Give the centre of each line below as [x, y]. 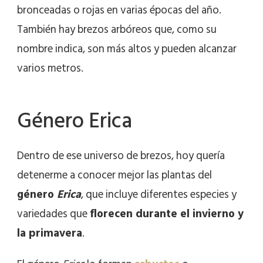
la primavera [50, 233]
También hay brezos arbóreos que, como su [117, 29]
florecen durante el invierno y [167, 214]
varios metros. [50, 68]
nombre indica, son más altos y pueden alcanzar [127, 49]
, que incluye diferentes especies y [159, 194]
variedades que [53, 214]
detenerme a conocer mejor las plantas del [114, 175]
